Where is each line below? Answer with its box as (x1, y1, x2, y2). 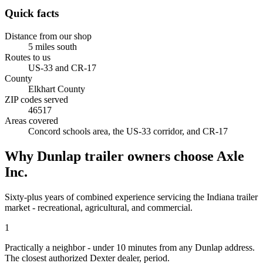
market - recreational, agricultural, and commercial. (5, 202, 193, 213)
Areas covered (5, 116, 58, 126)
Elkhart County (28, 84, 85, 95)
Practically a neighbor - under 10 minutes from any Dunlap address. (5, 242, 255, 252)
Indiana (207, 191, 234, 202)
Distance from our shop (5, 31, 92, 42)
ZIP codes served (5, 95, 68, 105)
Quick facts (5, 7, 59, 20)
